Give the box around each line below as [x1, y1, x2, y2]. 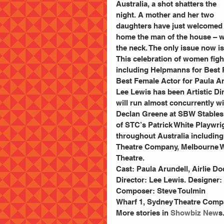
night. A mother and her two [116, 10, 216, 19]
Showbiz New [170, 208, 218, 217]
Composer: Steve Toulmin [116, 186, 205, 195]
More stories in [116, 208, 170, 217]
